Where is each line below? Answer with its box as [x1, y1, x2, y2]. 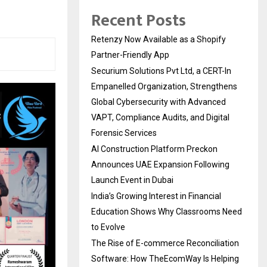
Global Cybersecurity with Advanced [91, 97, 226, 107]
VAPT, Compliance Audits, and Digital [91, 112, 229, 122]
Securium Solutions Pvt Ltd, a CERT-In [91, 66, 231, 76]
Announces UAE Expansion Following [91, 159, 229, 169]
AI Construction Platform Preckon [91, 144, 218, 154]
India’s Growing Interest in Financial [91, 191, 221, 201]
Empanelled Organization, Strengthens [91, 81, 237, 91]
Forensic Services [91, 128, 157, 138]
